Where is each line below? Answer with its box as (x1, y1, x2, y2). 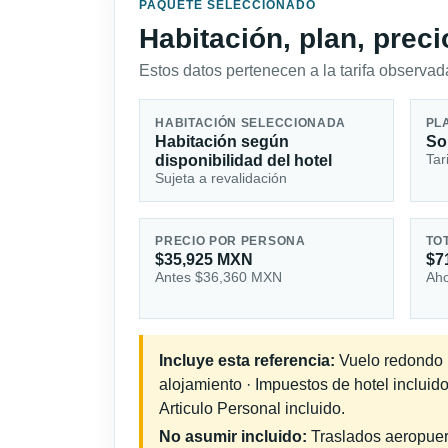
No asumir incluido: (159, 428, 307, 446)
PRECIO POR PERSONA (155, 235, 306, 248)
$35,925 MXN (155, 251, 254, 269)
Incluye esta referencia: (159, 352, 335, 370)
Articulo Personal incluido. (159, 400, 345, 418)
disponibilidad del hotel (155, 151, 333, 169)
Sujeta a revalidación (155, 169, 288, 186)
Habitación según (155, 132, 290, 150)
